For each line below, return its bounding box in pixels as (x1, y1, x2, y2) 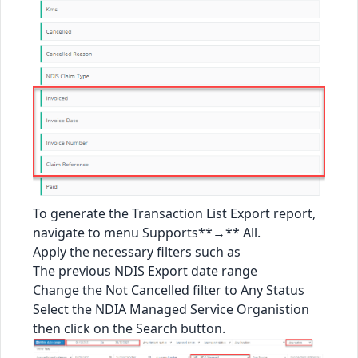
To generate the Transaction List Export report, (33, 205, 316, 223)
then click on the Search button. (33, 320, 225, 338)
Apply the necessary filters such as (33, 243, 241, 261)
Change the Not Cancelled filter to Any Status (33, 281, 304, 300)
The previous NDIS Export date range (33, 262, 257, 280)
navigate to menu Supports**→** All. (33, 224, 261, 242)
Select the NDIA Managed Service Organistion (33, 300, 309, 319)
